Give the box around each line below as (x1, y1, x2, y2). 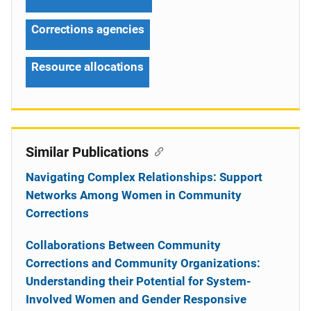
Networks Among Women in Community (26, 188, 242, 202)
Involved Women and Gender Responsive (26, 292, 246, 306)
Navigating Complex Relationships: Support (26, 170, 262, 184)
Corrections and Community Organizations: (26, 256, 260, 270)
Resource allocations (31, 60, 144, 74)
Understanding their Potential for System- (26, 274, 251, 288)
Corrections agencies (31, 22, 144, 36)
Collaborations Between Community (26, 238, 221, 252)
